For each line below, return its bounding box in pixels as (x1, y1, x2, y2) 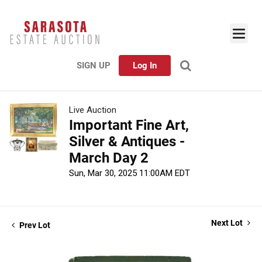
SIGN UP (77, 60, 111, 71)
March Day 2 (69, 150, 149, 167)
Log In (133, 60, 157, 71)
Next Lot (211, 218, 244, 228)
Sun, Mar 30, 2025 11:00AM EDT (69, 168, 190, 179)
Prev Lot (18, 220, 50, 230)
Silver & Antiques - (69, 133, 185, 150)
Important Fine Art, (69, 117, 189, 134)
